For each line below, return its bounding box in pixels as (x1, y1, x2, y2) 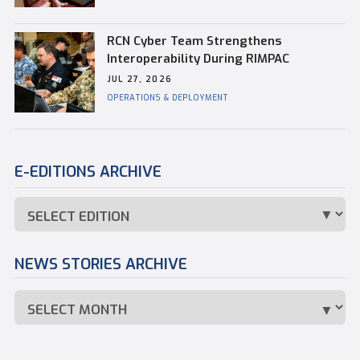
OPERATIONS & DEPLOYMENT (106, 92, 228, 103)
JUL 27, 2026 (106, 73, 173, 84)
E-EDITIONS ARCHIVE (14, 161, 162, 182)
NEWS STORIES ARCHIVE (14, 253, 187, 274)
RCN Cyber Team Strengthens (106, 32, 281, 49)
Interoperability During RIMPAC (106, 50, 289, 67)
